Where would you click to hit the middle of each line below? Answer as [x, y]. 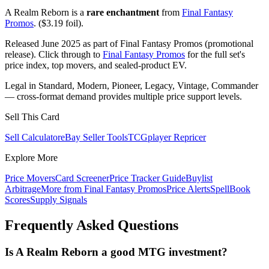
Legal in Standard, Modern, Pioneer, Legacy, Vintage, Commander [131, 86]
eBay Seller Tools [94, 138]
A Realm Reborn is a [46, 13]
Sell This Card [32, 117]
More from [62, 189]
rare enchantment [123, 13]
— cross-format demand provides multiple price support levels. [123, 97]
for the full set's [215, 55]
